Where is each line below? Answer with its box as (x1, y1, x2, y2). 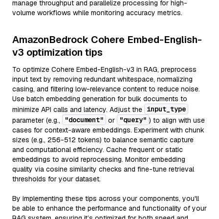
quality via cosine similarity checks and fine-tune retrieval (12, 165, 194, 174)
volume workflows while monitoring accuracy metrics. (12, 8, 182, 17)
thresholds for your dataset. (12, 175, 101, 183)
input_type (147, 105, 186, 113)
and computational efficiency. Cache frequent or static (12, 145, 183, 154)
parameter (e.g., (12, 116, 62, 125)
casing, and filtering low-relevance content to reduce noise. (12, 85, 200, 93)
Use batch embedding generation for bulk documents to (12, 94, 187, 103)
